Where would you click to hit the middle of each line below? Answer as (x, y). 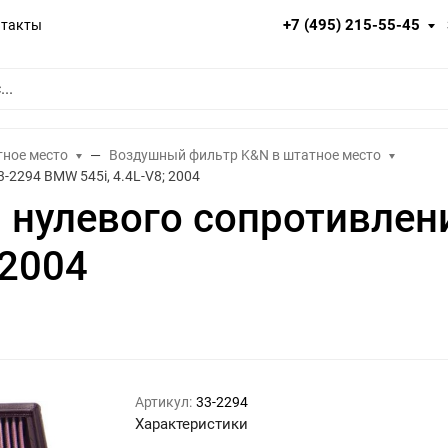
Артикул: (164, 402)
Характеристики (192, 424)
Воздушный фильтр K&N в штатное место (245, 155)
